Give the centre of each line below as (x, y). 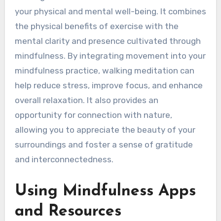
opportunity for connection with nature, (93, 115)
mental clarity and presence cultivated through (108, 41)
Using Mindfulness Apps (105, 192)
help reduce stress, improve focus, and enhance (109, 86)
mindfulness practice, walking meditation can (104, 71)
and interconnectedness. (64, 160)
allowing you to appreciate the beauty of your (105, 130)
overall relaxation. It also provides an (86, 100)
